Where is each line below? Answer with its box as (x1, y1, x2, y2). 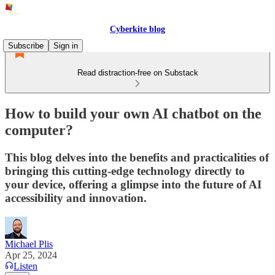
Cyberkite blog (110, 25, 165, 34)
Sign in (53, 41, 78, 50)
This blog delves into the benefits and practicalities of (5, 150, 269, 164)
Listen (14, 260, 37, 271)
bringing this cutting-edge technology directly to (5, 164, 245, 177)
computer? (5, 122, 73, 138)
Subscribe (8, 41, 44, 50)
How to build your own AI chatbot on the (5, 105, 261, 122)
